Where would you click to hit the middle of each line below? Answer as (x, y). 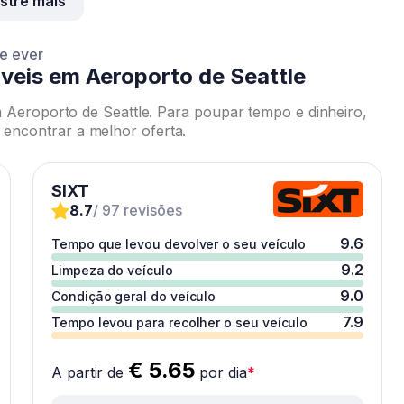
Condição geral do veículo (134, 296)
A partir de (90, 372)
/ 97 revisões (138, 210)
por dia (221, 372)
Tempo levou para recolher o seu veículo (180, 322)
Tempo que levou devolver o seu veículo (179, 244)
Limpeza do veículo (112, 270)
